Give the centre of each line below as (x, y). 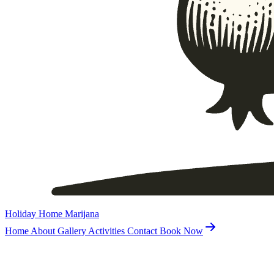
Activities (108, 231)
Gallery (73, 231)
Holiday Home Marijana (52, 214)
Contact (143, 231)
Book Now (181, 231)
